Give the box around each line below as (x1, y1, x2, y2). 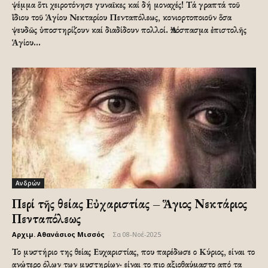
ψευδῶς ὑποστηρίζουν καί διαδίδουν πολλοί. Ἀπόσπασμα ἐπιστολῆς (12, 24, 246, 36)
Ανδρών (16, 178, 41, 187)
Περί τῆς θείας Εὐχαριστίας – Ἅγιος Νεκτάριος (12, 195, 247, 212)
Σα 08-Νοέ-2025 (113, 229, 161, 239)
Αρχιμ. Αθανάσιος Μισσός (12, 229, 105, 239)
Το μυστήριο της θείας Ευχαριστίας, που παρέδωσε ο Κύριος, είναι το (12, 245, 255, 257)
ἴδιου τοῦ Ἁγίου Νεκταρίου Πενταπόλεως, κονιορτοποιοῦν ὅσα (12, 11, 232, 23)
